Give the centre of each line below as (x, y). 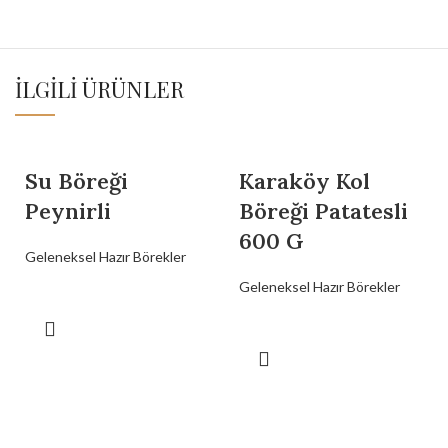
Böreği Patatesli (323, 211)
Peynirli (68, 211)
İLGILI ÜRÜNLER (99, 89)
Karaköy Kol (304, 181)
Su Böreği (76, 181)
